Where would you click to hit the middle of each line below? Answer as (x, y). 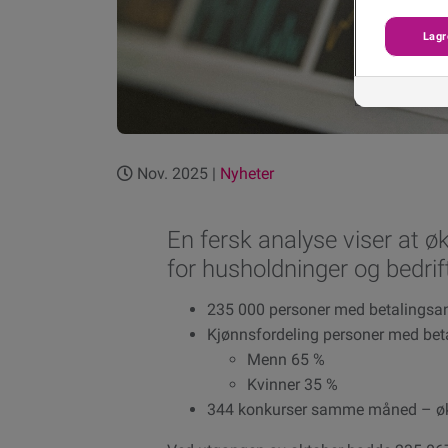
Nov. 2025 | (176, 173)
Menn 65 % (286, 359)
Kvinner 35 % (292, 384)
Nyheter (247, 173)
